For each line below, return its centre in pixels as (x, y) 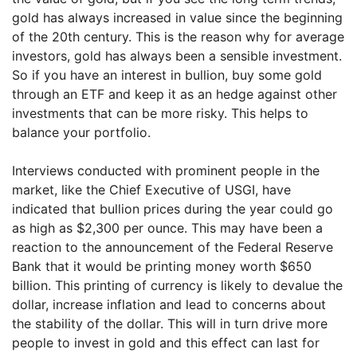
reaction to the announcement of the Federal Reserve (173, 247)
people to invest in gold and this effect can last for (166, 343)
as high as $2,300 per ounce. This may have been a (167, 228)
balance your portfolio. (81, 132)
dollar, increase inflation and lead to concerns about (169, 304)
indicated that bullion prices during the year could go (173, 209)
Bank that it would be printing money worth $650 (162, 266)
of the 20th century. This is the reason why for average (178, 37)
